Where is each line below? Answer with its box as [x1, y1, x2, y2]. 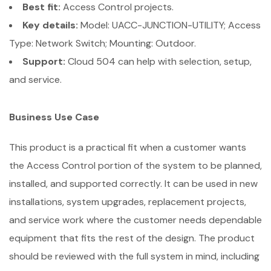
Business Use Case [9, 111, 99, 123]
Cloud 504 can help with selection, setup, [65, 55, 252, 68]
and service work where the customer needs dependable [9, 214, 262, 226]
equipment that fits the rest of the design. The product [9, 232, 255, 244]
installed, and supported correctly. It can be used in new [9, 177, 258, 190]
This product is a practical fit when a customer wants [9, 141, 246, 154]
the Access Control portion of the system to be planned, [9, 159, 262, 172]
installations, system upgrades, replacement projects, [9, 195, 246, 208]
